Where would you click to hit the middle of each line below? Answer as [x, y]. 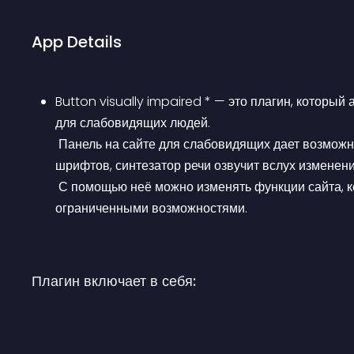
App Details [77, 42]
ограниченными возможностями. [151, 208]
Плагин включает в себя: [114, 281]
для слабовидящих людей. [133, 123]
